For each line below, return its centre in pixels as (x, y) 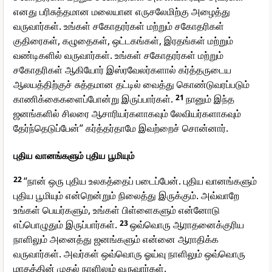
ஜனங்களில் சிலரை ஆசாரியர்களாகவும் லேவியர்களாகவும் (127, 114)
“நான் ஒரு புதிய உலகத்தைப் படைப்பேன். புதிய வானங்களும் (140, 181)
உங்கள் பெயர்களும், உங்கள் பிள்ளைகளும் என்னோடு (117, 210)
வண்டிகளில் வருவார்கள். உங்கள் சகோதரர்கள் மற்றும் (118, 56)
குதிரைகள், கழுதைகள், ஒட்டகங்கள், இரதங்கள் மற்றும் (123, 41)
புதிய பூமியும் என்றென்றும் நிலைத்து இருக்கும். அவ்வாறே (126, 196)
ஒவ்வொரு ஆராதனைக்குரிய (187, 225)
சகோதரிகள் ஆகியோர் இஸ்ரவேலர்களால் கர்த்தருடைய (122, 70)
